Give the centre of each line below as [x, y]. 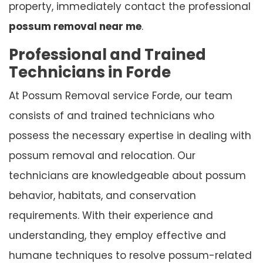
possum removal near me [75, 26]
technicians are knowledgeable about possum [127, 175]
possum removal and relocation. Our [102, 155]
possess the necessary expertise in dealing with [130, 135]
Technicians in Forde [90, 72]
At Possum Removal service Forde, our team [121, 95]
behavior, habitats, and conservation [102, 195]
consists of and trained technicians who [112, 115]
